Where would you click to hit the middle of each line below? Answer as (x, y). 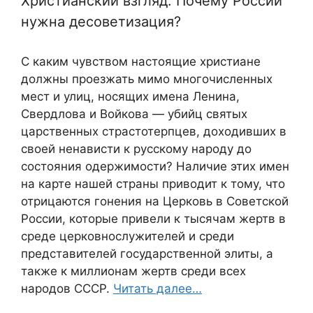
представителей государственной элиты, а (147, 254)
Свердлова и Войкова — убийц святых (134, 114)
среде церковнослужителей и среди (128, 236)
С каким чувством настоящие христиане (141, 62)
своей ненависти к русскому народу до (136, 149)
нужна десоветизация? (101, 22)
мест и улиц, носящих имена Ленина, (130, 97)
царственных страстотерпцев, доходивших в (154, 132)
